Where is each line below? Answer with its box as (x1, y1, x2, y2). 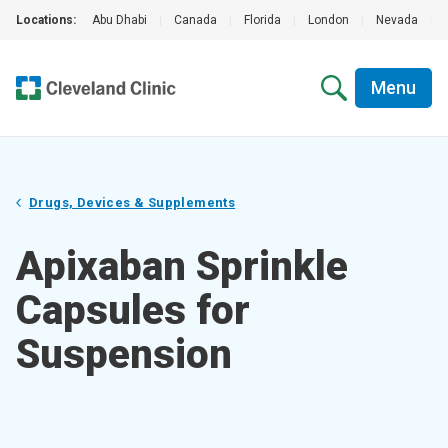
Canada (174, 13, 217, 27)
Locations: (16, 13, 76, 27)
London (308, 13, 349, 27)
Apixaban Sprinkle (16, 243, 348, 290)
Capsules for (16, 287, 250, 334)
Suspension (16, 331, 232, 378)
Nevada (376, 13, 418, 27)
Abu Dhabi (92, 13, 147, 27)
